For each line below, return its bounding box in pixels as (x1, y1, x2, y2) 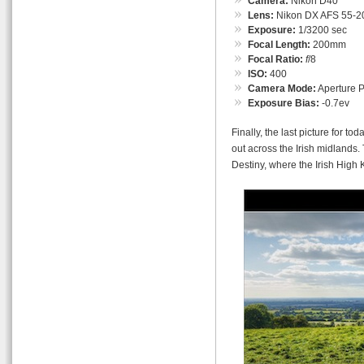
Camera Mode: (248, 83, 316, 93)
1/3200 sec (296, 24, 347, 35)
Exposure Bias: (248, 97, 319, 108)
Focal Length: (248, 39, 310, 50)
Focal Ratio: (248, 54, 303, 64)
